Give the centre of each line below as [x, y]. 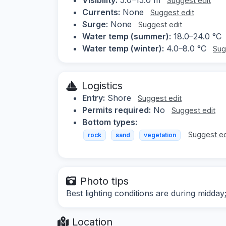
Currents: [101, 12]
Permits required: [117, 110]
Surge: [95, 24]
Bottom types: [110, 122]
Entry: [94, 98]
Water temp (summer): [127, 36]
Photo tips [104, 181]
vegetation [160, 135]
